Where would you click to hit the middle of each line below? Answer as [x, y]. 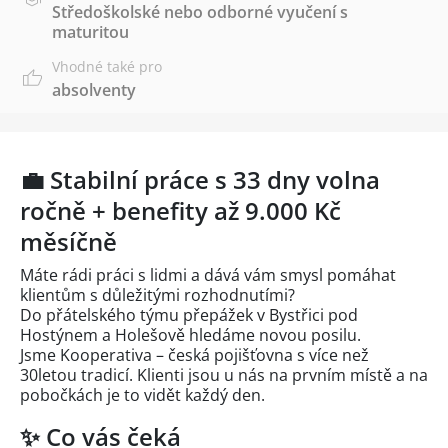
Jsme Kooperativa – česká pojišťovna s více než [194, 354]
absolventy [94, 89]
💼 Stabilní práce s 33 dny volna [200, 179]
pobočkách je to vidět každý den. [142, 394]
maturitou [90, 31]
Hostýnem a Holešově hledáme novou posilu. [190, 334]
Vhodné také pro [107, 66]
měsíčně [68, 241]
